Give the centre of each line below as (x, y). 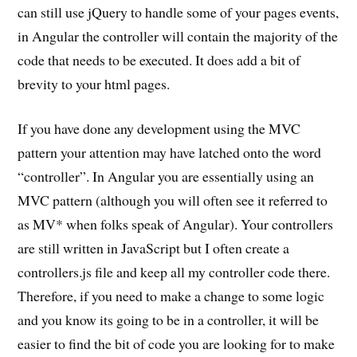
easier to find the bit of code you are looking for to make (177, 344)
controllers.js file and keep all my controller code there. (174, 272)
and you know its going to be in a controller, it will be (169, 320)
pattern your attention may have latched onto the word (170, 153)
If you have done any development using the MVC (159, 129)
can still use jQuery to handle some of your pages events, (178, 12)
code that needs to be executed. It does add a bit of (159, 59)
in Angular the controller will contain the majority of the (178, 35)
